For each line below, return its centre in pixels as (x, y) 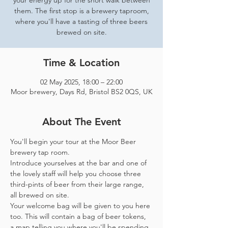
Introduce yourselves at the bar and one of (79, 163)
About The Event (81, 122)
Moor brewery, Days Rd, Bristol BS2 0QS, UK (81, 92)
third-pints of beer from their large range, (78, 184)
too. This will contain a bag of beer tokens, (79, 216)
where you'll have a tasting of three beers (81, 21)
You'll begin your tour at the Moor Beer (74, 141)
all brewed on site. (41, 195)
